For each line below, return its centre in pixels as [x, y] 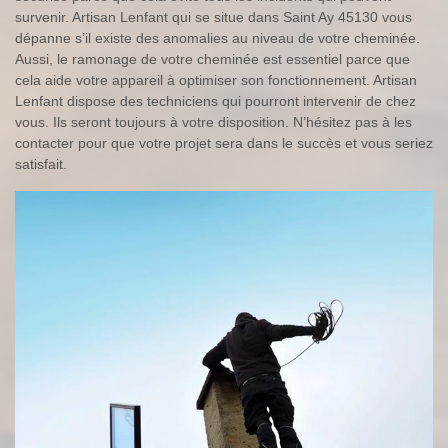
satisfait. [41, 164]
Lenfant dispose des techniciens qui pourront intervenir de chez [215, 101]
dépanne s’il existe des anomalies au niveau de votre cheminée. [217, 38]
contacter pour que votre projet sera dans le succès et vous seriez [224, 143]
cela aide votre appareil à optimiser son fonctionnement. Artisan [216, 80]
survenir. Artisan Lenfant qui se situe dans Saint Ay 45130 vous [213, 17]
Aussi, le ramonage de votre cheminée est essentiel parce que [212, 59]
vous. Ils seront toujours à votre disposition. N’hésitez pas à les [213, 122]
